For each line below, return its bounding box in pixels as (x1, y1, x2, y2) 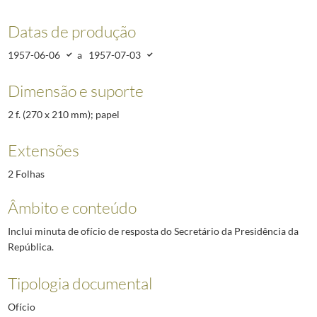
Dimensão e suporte (7, 80, 144, 100)
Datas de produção (7, 21, 136, 41)
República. (7, 241, 54, 253)
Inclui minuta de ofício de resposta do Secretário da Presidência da (7, 225, 299, 238)
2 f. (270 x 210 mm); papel (7, 108, 120, 120)
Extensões (7, 140, 79, 161)
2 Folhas (7, 168, 45, 180)
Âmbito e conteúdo (7, 197, 137, 218)
